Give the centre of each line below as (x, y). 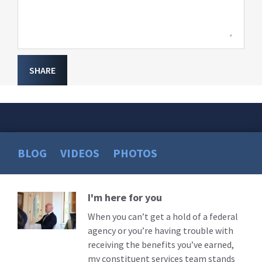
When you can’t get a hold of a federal (163, 217)
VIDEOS (80, 153)
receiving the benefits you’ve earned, (161, 245)
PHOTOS (135, 153)
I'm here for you (125, 198)
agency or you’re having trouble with (161, 231)
